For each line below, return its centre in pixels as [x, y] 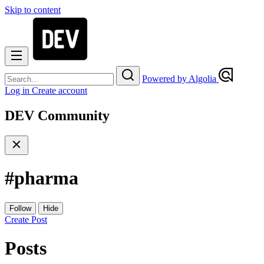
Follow [20, 208]
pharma [46, 178]
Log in [18, 90]
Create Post [26, 219]
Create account [60, 90]
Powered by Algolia [180, 79]
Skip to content [33, 10]
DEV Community [57, 115]
